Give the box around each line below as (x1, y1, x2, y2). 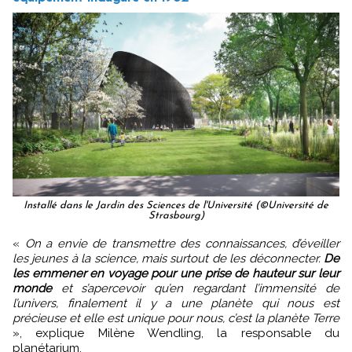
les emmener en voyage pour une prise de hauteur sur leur (13, 266, 339, 280)
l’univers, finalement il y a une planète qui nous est (13, 295, 339, 310)
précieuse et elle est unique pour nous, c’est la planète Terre (13, 310, 339, 325)
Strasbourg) (148, 210, 204, 221)
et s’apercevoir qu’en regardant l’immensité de (52, 280, 339, 295)
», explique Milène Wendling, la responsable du (13, 325, 339, 340)
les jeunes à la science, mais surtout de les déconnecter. (13, 251, 324, 266)
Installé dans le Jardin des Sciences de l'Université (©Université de (24, 200, 328, 211)
